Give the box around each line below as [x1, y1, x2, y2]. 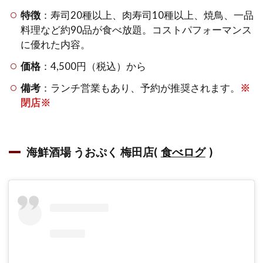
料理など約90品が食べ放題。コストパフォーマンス [21, 23, 252, 36]
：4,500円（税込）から [41, 59, 147, 72]
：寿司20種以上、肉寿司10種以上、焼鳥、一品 [41, 8, 254, 21]
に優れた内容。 [21, 38, 91, 50]
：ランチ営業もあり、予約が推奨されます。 [41, 81, 241, 94]
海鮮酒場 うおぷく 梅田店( [26, 144, 157, 159]
